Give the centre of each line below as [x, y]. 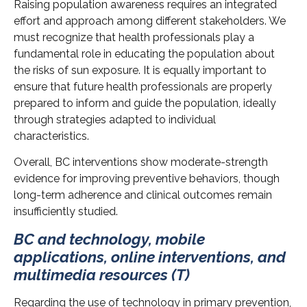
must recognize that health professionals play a [134, 38]
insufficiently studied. [66, 212]
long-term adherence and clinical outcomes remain [143, 195]
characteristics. [51, 136]
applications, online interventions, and [150, 257]
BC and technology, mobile [109, 239]
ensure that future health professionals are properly [143, 87]
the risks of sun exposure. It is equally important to [140, 71]
